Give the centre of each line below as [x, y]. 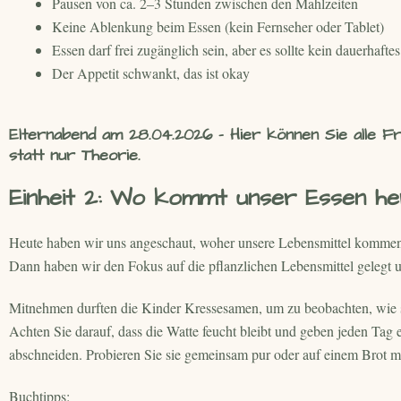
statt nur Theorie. [75, 156]
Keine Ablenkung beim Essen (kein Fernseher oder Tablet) [218, 27]
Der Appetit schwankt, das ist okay [151, 73]
